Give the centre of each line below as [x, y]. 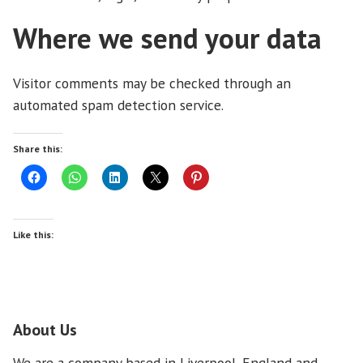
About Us [45, 330]
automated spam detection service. [118, 105]
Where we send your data [167, 38]
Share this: [38, 149]
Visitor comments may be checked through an [152, 83]
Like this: [33, 235]
